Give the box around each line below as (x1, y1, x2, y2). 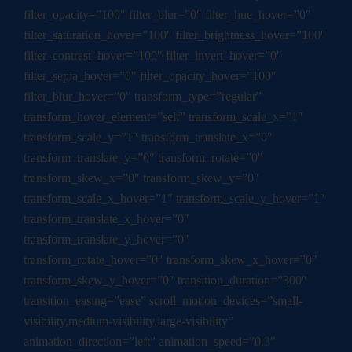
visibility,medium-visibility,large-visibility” (24, 314, 233, 328)
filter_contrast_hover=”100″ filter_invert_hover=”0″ (24, 49, 282, 63)
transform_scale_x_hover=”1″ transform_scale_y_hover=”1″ (24, 192, 325, 206)
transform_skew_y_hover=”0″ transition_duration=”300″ (24, 273, 307, 288)
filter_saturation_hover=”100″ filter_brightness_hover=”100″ (24, 28, 326, 42)
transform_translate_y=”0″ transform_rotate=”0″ (24, 151, 263, 165)
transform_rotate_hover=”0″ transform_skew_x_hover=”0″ (24, 253, 317, 267)
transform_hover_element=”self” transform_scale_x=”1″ (24, 110, 303, 124)
